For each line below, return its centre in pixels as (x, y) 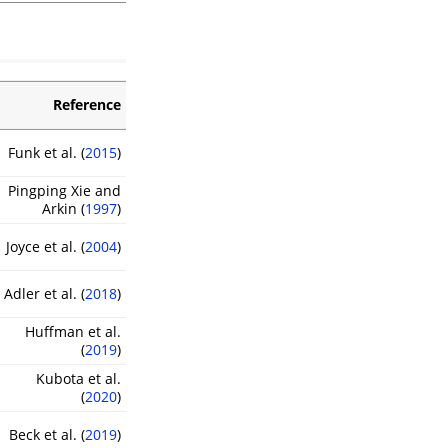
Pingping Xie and (64, 190)
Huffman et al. (73, 331)
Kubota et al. (78, 378)
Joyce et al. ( (45, 246)
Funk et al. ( (46, 152)
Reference (87, 104)
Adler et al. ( (44, 293)
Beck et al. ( (47, 434)
